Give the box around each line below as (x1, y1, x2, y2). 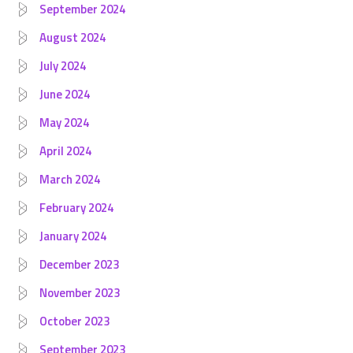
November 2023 (39, 284, 120, 302)
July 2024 (39, 57, 86, 75)
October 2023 (39, 312, 110, 330)
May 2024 (39, 113, 89, 132)
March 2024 (39, 170, 100, 188)
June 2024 (39, 85, 90, 103)
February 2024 (39, 199, 113, 217)
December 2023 (39, 255, 119, 273)
